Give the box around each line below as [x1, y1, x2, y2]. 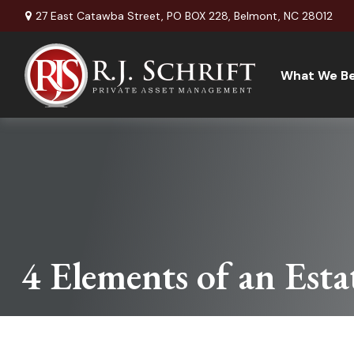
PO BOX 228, [166, 8, 231, 23]
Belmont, [233, 8, 281, 23]
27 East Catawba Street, [35, 8, 167, 23]
